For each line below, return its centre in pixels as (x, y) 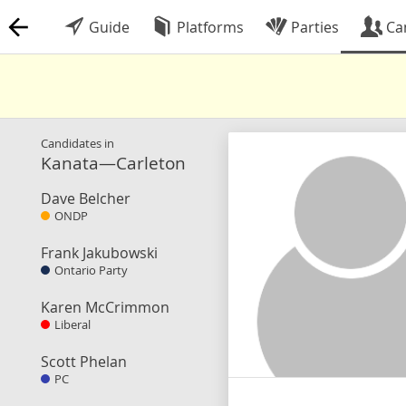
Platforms (208, 27)
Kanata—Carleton (113, 163)
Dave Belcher (86, 198)
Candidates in (77, 143)
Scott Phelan (84, 362)
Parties (313, 27)
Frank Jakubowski (99, 253)
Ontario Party (91, 271)
